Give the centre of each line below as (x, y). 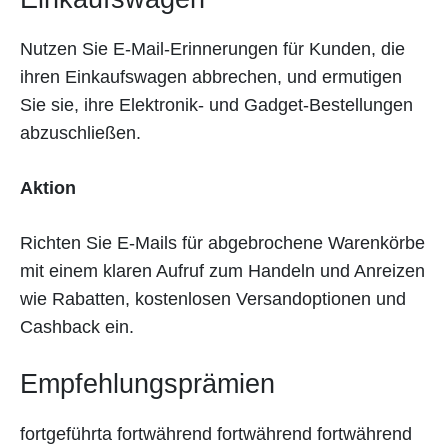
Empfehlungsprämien (147, 383)
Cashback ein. (77, 326)
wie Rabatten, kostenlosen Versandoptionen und (213, 298)
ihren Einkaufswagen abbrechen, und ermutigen (211, 76)
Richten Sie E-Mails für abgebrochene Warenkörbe (222, 242)
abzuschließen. (80, 132)
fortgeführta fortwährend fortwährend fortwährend (216, 433)
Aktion (48, 187)
